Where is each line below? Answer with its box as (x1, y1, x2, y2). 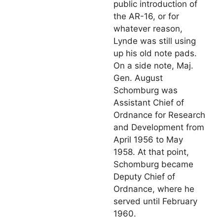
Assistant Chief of (113, 98, 184, 108)
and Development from (113, 122, 204, 133)
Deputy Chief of (113, 172, 175, 182)
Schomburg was (113, 85, 178, 96)
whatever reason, (113, 24, 183, 34)
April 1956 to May (113, 135, 183, 145)
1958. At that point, (113, 147, 189, 157)
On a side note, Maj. (113, 61, 193, 71)
